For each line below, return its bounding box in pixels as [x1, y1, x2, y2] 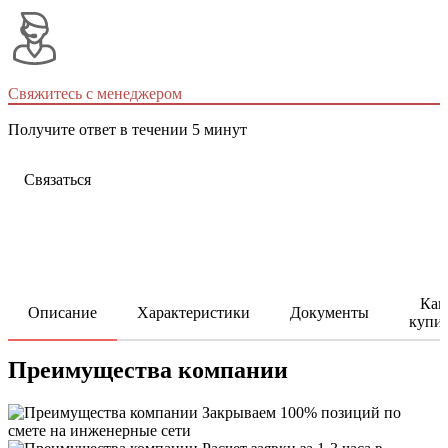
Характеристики [137, 304, 250, 322]
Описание [28, 304, 97, 322]
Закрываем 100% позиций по [202, 404, 401, 422]
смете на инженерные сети [8, 422, 191, 440]
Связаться [24, 171, 91, 189]
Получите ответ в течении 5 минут [8, 121, 247, 139]
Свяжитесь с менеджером [8, 85, 182, 103]
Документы [290, 304, 369, 322]
